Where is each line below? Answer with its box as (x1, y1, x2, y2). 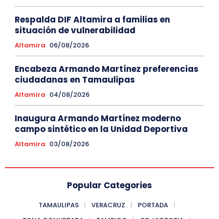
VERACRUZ (91, 200, 125, 210)
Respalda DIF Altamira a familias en (15, 14, 170, 26)
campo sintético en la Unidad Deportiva (15, 123, 188, 135)
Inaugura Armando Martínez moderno (15, 112, 181, 125)
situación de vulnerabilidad (15, 24, 135, 37)
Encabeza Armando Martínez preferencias (15, 63, 198, 75)
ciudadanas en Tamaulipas (15, 74, 135, 86)
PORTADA (137, 200, 168, 210)
